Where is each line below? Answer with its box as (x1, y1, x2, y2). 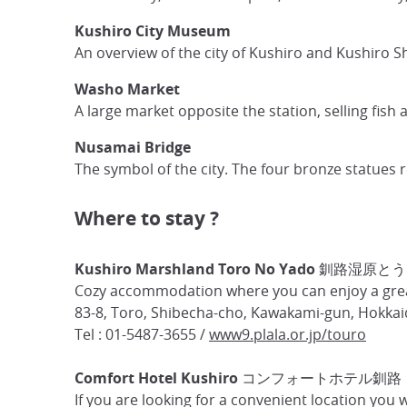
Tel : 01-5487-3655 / (74, 324, 209, 345)
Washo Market (74, 79, 180, 100)
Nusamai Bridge (74, 137, 191, 158)
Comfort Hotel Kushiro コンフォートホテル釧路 (74, 368, 402, 389)
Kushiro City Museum (74, 21, 234, 42)
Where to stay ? (74, 205, 219, 233)
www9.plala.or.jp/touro (209, 324, 366, 345)
